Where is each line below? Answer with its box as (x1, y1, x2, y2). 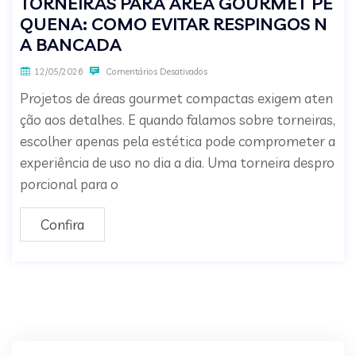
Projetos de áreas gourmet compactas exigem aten (20, 90, 333, 107)
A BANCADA (20, 33, 122, 56)
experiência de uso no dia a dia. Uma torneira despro (20, 154, 335, 172)
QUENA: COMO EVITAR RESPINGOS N (20, 13, 327, 36)
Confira (41, 216, 84, 234)
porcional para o (20, 176, 118, 193)
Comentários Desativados (103, 66, 207, 78)
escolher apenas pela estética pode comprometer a (20, 133, 335, 150)
